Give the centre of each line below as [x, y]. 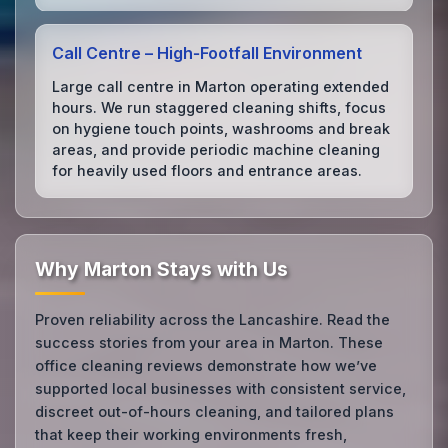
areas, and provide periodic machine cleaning [216, 149]
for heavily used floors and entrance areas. [207, 170]
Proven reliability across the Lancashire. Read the [213, 320]
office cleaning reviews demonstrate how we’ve [206, 366]
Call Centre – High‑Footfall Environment [207, 53]
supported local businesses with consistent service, [221, 389]
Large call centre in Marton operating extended [221, 86]
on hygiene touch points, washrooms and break [221, 128]
